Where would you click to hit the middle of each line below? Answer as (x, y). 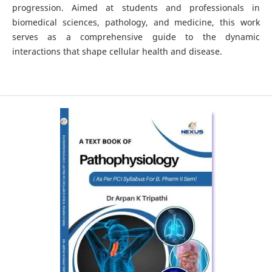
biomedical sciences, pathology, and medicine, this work (136, 22)
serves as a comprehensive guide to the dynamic (136, 36)
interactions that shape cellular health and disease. (117, 51)
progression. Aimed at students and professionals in (136, 7)
